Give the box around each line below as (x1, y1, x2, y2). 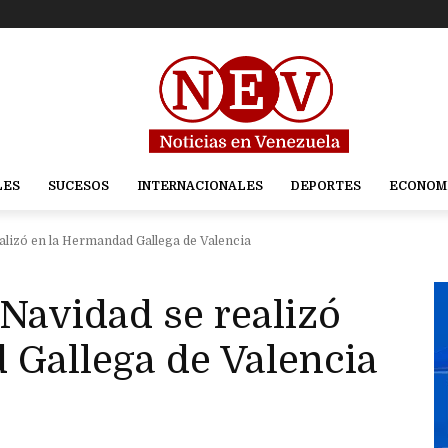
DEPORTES (290, 179, 361, 194)
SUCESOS (47, 179, 109, 194)
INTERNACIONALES (136, 179, 263, 194)
